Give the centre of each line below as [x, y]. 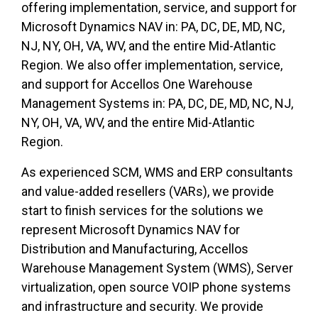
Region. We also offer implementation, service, [152, 65]
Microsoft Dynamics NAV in [98, 27]
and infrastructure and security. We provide [142, 307]
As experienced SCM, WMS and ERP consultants [157, 172]
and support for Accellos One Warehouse [137, 84]
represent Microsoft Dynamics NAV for [131, 230]
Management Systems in [92, 104]
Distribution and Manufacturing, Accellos [135, 249]
